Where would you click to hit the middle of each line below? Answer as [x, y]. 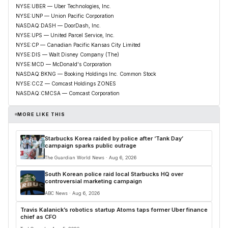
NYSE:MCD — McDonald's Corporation [64, 64]
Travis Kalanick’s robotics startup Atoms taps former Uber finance [114, 209]
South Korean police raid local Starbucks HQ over [114, 174]
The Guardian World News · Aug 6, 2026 [91, 157]
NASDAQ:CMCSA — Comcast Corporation [68, 93]
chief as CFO [38, 217]
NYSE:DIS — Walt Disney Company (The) [67, 54]
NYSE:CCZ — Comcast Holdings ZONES [66, 83]
